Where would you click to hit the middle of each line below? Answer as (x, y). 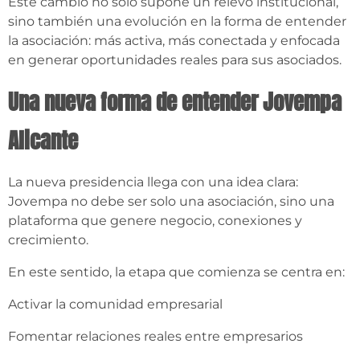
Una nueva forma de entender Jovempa (175, 102)
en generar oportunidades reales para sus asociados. (175, 60)
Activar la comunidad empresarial (115, 305)
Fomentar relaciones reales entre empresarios (155, 337)
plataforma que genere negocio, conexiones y (155, 221)
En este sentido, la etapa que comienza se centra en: (176, 272)
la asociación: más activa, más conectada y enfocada (174, 41)
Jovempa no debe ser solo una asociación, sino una (171, 202)
